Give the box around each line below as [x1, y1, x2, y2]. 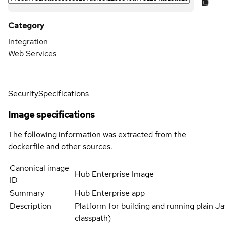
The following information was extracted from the [8, 129, 186, 140]
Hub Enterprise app [74, 187, 145, 198]
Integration [8, 36, 48, 47]
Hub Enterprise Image [74, 168, 154, 179]
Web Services [8, 48, 56, 59]
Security [8, 88, 38, 99]
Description [10, 200, 51, 211]
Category [8, 20, 44, 31]
